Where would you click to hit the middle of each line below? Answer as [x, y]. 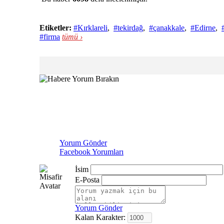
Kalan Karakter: [101, 217]
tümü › [72, 37]
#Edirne [203, 28]
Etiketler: [55, 28]
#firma [50, 37]
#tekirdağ [128, 28]
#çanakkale [167, 28]
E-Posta [87, 180]
